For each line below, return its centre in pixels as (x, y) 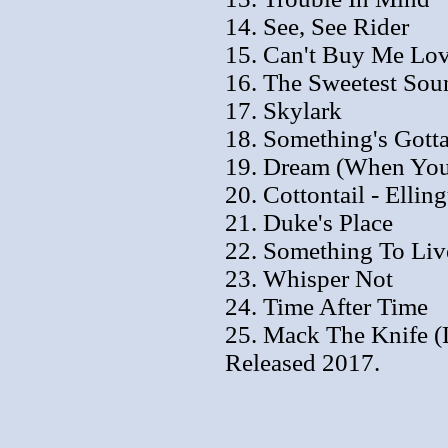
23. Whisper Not (309, 278)
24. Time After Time (326, 306)
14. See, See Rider (317, 26)
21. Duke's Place (309, 222)
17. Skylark (283, 110)
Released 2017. (302, 362)
